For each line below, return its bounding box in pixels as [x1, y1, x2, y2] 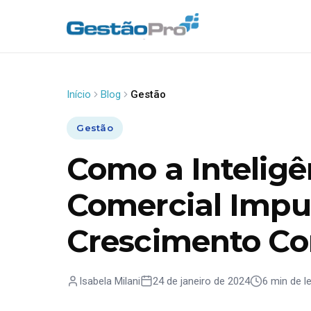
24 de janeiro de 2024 [153, 274, 250, 287]
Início [67, 88, 91, 101]
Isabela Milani [79, 274, 140, 287]
